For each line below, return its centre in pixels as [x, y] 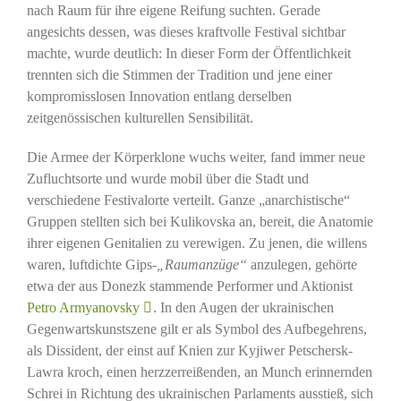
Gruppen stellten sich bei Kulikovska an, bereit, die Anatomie [200, 221]
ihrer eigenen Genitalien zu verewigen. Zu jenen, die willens [196, 243]
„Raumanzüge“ [203, 264]
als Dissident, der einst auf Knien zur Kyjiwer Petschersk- [189, 350]
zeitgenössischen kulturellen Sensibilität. [140, 117]
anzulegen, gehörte [303, 264]
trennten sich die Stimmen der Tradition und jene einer [179, 74]
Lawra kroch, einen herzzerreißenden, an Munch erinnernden [199, 371]
